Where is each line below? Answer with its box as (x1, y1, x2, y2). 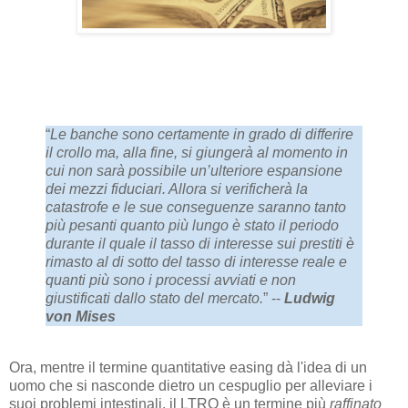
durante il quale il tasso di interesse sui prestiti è (46, 235, 354, 251)
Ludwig (284, 290, 335, 306)
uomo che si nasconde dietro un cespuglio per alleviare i (9, 377, 372, 393)
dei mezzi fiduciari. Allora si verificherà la (46, 180, 308, 197)
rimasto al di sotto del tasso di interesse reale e (46, 253, 347, 270)
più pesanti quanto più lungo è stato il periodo (46, 217, 339, 233)
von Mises (46, 308, 116, 324)
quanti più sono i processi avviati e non (46, 271, 296, 288)
